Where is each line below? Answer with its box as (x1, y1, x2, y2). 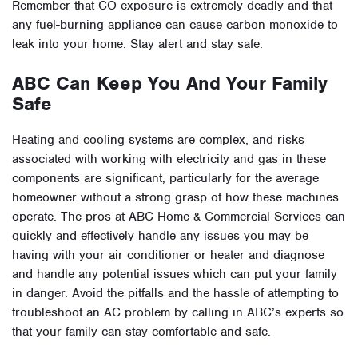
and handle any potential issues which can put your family (12, 265, 337, 282)
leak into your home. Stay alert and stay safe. (12, 35, 263, 52)
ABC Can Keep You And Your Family (12, 70, 328, 95)
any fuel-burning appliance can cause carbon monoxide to (12, 16, 338, 33)
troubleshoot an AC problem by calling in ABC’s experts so (12, 304, 344, 320)
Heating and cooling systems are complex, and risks (12, 131, 304, 148)
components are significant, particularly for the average (12, 169, 319, 186)
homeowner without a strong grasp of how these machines (12, 189, 339, 205)
